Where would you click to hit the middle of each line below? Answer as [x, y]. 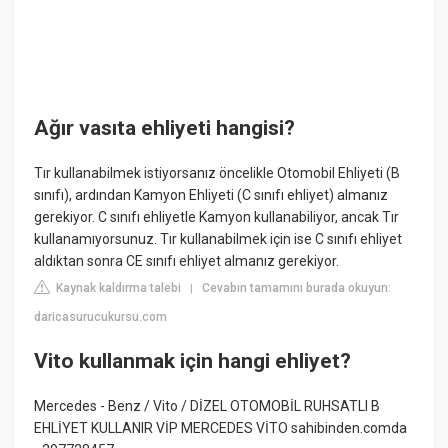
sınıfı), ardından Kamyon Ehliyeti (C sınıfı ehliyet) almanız [211, 195]
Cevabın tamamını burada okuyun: [297, 288]
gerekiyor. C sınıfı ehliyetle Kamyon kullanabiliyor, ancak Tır [217, 217]
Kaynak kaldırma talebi [117, 288]
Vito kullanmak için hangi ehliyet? [193, 360]
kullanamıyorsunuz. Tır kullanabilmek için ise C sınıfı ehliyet [218, 239]
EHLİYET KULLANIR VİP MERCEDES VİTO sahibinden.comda [221, 428]
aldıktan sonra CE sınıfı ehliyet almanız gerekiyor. [187, 261]
